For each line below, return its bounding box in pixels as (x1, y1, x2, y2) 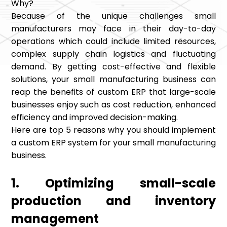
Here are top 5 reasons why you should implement (11, 124, 216, 136)
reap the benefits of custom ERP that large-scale (11, 86, 216, 98)
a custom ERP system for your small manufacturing (11, 137, 216, 149)
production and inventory (11, 193, 216, 210)
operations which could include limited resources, (11, 35, 216, 48)
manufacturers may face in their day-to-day (11, 23, 216, 35)
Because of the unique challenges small (11, 10, 216, 22)
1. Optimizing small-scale (11, 175, 216, 192)
